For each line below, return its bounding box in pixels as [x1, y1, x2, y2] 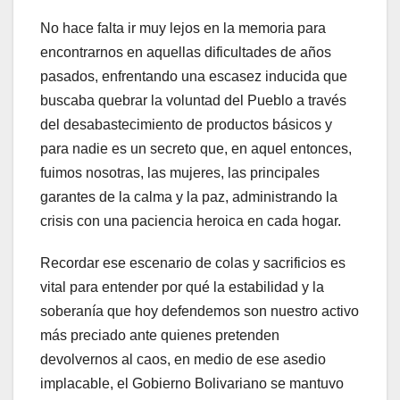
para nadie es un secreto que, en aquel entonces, [40, 141, 352, 157]
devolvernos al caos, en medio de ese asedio [40, 352, 326, 368]
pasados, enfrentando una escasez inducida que [40, 69, 347, 85]
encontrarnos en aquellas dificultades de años [40, 45, 331, 61]
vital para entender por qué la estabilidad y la [40, 279, 324, 296]
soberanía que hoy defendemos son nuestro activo [40, 304, 359, 320]
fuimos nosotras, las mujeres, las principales [40, 165, 320, 181]
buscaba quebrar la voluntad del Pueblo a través [40, 93, 346, 109]
